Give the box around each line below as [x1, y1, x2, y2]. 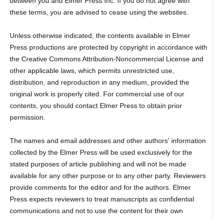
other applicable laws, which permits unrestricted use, [9, 67, 174, 75]
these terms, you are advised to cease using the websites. [9, 8, 188, 17]
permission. [9, 113, 45, 122]
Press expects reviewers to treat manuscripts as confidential [9, 195, 194, 203]
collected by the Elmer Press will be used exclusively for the [9, 148, 192, 157]
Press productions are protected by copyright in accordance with [9, 43, 207, 52]
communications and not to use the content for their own [9, 207, 183, 215]
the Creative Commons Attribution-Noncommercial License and [9, 55, 203, 63]
